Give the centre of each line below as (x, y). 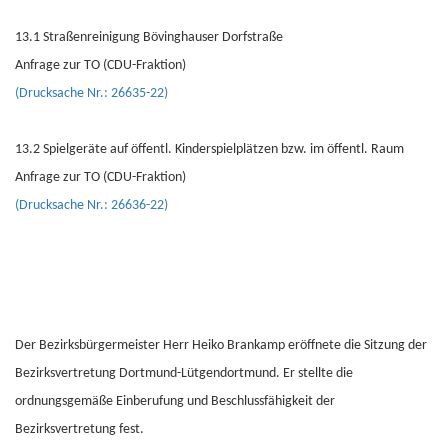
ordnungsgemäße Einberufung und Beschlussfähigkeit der (175, 401)
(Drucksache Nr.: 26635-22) (91, 93)
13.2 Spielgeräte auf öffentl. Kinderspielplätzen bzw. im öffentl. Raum (209, 149)
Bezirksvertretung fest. (79, 429)
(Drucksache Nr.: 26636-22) (91, 205)
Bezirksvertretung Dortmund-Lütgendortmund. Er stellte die (184, 373)
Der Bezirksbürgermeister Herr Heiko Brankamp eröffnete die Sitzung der (221, 345)
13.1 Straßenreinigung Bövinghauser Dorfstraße (149, 37)
